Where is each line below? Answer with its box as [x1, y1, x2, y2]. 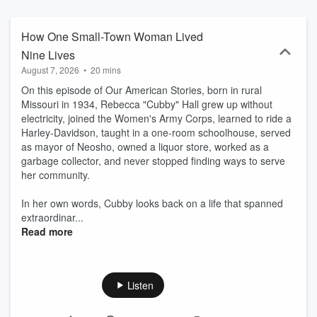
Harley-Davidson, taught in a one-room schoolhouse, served [21, 125, 291, 139]
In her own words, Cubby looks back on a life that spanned [21, 196, 283, 210]
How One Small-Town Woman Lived [21, 28, 204, 45]
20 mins [91, 64, 121, 76]
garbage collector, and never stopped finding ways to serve [21, 154, 285, 168]
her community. [21, 168, 90, 182]
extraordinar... [21, 210, 83, 224]
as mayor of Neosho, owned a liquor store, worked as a [21, 139, 269, 154]
